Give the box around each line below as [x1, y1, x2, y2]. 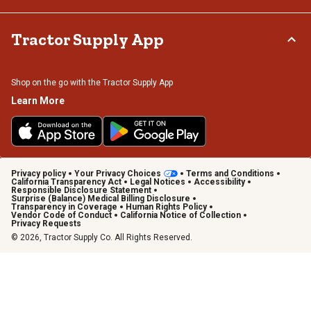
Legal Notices [130, 177, 185, 187]
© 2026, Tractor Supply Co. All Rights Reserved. [11, 233, 192, 243]
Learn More [11, 95, 65, 107]
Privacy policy [11, 169, 66, 179]
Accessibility [194, 177, 245, 187]
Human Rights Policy [126, 202, 207, 212]
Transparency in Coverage [11, 202, 117, 212]
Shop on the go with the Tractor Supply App [11, 78, 173, 88]
